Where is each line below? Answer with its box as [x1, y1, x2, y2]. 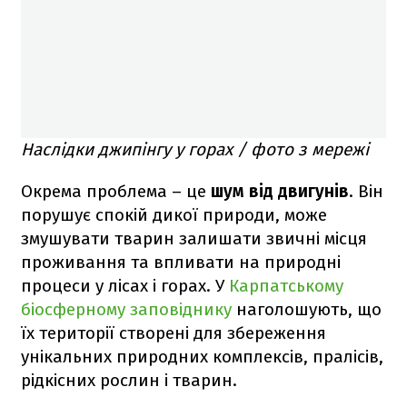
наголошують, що [232, 298, 382, 320]
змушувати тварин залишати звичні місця [21, 227, 367, 249]
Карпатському [229, 274, 343, 296]
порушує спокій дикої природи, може [21, 203, 327, 225]
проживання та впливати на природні [21, 251, 341, 273]
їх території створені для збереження [21, 322, 326, 343]
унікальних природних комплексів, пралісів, [21, 345, 383, 367]
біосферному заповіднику [21, 298, 232, 320]
